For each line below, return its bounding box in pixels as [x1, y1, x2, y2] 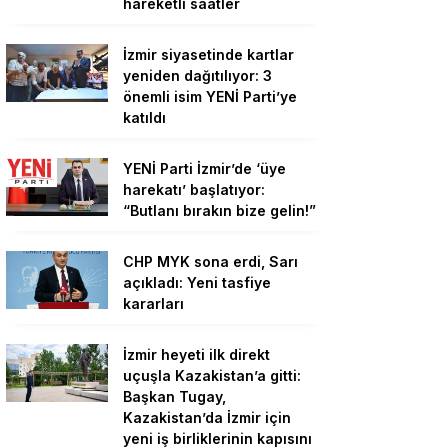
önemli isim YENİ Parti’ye [123, 88, 297, 106]
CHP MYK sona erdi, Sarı [123, 253, 298, 271]
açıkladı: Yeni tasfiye [123, 274, 271, 292]
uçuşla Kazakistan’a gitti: [123, 367, 301, 385]
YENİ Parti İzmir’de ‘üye [123, 160, 286, 178]
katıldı [123, 109, 166, 127]
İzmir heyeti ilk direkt [123, 346, 270, 364]
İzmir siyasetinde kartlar [123, 46, 294, 64]
